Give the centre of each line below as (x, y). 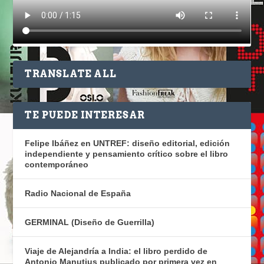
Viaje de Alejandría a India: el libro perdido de (116, 251)
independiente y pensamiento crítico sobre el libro (127, 154)
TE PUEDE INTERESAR (85, 115)
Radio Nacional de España (78, 194)
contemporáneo (57, 165)
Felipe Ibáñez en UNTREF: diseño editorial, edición (128, 143)
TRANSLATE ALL (71, 74)
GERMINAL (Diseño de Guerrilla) (90, 222)
